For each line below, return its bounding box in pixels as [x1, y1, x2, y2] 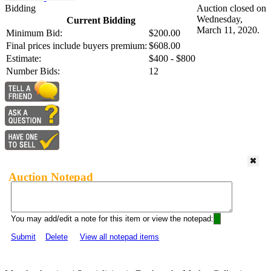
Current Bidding [66, 15, 135, 26]
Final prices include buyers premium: [6, 41, 147, 51]
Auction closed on [197, 3, 266, 14]
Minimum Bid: [6, 28, 62, 39]
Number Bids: [6, 66, 60, 77]
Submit [11, 232, 36, 242]
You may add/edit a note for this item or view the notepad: [11, 214, 214, 224]
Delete [45, 232, 68, 242]
